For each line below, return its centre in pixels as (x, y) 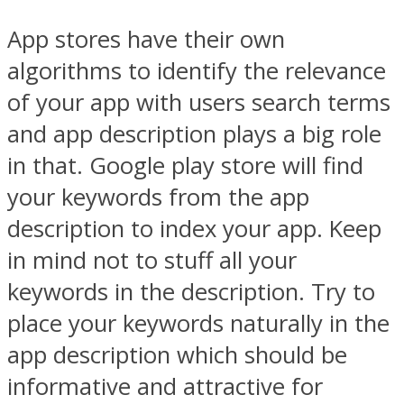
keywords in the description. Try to (191, 292)
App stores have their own (146, 40)
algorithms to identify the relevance (197, 71)
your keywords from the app (158, 197)
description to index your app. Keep (194, 229)
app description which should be (177, 355)
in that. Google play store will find (185, 166)
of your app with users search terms (199, 103)
